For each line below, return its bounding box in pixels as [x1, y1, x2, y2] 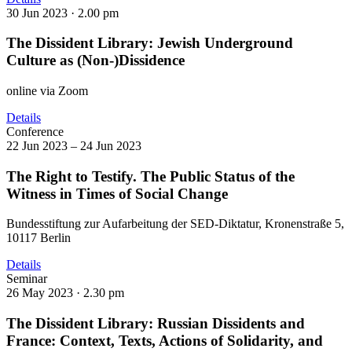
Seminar [6, 272, 47, 286]
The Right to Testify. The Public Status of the [6, 167, 295, 185]
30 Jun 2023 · [6, 5, 78, 20]
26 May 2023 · [6, 286, 83, 300]
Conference [6, 125, 64, 139]
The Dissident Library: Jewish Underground [6, 35, 293, 52]
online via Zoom [6, 84, 88, 98]
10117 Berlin [6, 231, 71, 245]
